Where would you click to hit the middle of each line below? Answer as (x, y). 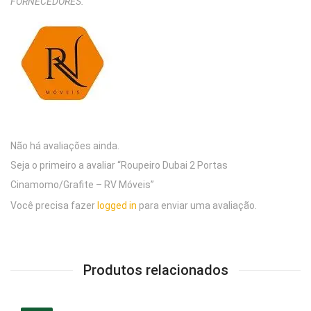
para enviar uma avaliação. (197, 205)
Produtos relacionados (155, 270)
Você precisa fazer (54, 205)
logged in (117, 205)
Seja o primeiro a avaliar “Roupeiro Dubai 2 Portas (119, 165)
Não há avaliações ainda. (65, 145)
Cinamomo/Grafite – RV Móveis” (82, 184)
